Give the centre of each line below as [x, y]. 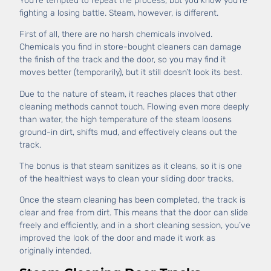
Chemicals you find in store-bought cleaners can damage [131, 47]
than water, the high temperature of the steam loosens [126, 119]
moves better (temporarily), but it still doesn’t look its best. [131, 73]
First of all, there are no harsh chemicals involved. [116, 34]
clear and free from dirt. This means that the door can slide [134, 213]
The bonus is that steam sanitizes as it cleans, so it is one [131, 166]
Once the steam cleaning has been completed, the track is [133, 200]
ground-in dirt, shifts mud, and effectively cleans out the [129, 132]
